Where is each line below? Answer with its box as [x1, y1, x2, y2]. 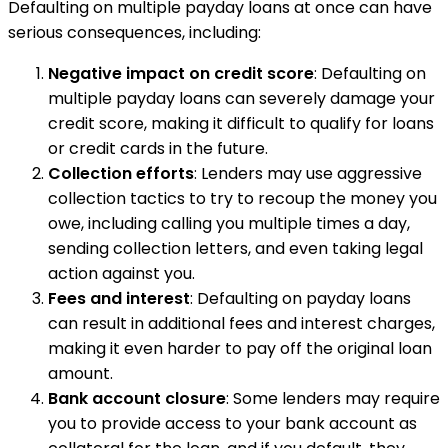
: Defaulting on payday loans [190, 286, 411, 310]
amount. [48, 361, 113, 385]
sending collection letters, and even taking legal [48, 236, 423, 260]
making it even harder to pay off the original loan [48, 336, 432, 360]
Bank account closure [48, 386, 226, 410]
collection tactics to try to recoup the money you [48, 186, 437, 210]
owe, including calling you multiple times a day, [48, 211, 410, 235]
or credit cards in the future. [48, 136, 268, 160]
